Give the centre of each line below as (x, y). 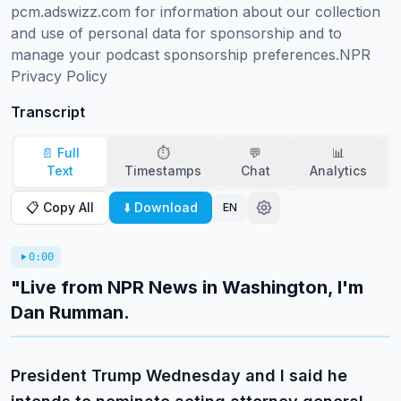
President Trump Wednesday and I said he (179, 375)
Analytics (339, 171)
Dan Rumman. (70, 312)
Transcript (48, 112)
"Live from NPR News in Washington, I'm (187, 287)
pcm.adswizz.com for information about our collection (196, 12)
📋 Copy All (60, 207)
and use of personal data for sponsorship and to (176, 33)
